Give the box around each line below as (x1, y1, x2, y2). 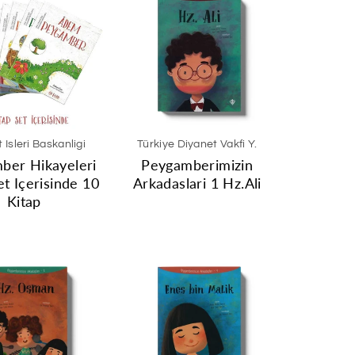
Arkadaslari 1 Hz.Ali (132, 174, 261, 192)
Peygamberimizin (141, 156, 254, 174)
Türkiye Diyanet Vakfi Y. (137, 139, 258, 150)
